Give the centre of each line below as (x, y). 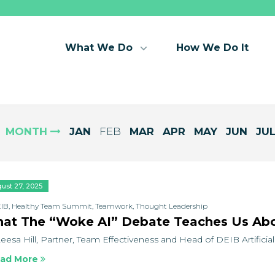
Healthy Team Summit (52, 206)
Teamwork (114, 206)
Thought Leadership (172, 206)
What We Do (99, 48)
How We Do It (212, 48)
